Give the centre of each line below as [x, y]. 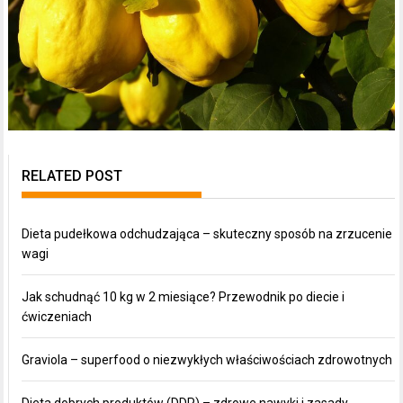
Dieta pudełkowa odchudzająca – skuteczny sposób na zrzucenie [207, 233]
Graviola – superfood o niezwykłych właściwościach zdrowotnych [207, 359]
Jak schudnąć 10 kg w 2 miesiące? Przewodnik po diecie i [184, 296]
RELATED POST [72, 175]
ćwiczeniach [57, 316]
